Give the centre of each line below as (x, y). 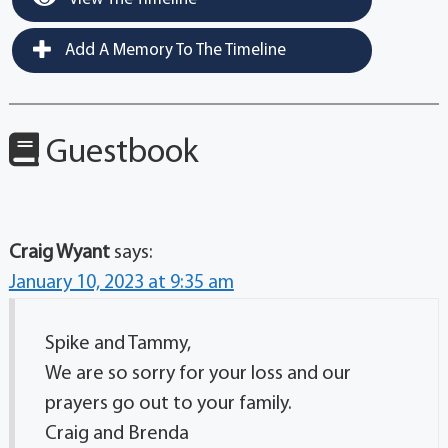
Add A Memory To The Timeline (173, 51)
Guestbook (118, 154)
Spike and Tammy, (117, 344)
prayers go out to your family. (168, 404)
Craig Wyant (59, 253)
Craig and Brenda (116, 434)
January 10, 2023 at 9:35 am (121, 283)
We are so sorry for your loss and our (197, 374)
